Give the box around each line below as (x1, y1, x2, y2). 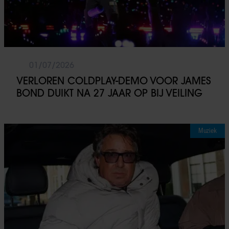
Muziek (198, 126, 217, 135)
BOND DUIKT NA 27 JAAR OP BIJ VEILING (16, 86, 202, 99)
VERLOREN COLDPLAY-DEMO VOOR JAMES (16, 74, 211, 87)
